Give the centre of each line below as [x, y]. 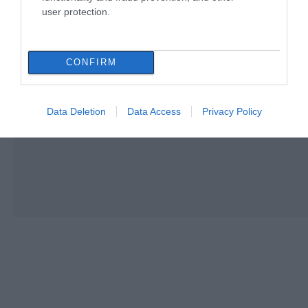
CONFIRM [91, 62]
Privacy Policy [232, 111]
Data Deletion [76, 111]
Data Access [154, 111]
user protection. [76, 11]
